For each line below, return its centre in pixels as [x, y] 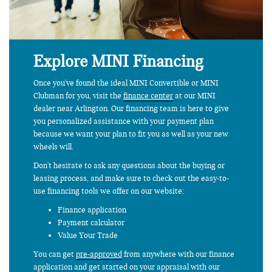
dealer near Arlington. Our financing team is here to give [131, 108]
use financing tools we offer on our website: [109, 191]
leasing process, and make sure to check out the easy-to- [131, 178]
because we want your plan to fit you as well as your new [131, 134]
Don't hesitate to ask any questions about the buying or [129, 165]
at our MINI [194, 96]
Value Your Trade [88, 235]
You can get [55, 254]
